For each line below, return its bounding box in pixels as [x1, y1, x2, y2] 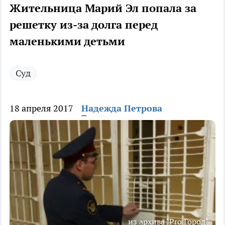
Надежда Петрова [81, 102, 162, 115]
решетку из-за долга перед [10, 18, 158, 32]
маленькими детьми [10, 34, 125, 49]
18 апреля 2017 [10, 102, 73, 115]
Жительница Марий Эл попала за [10, 1, 196, 16]
